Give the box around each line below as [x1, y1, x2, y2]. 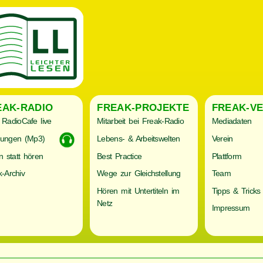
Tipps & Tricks [211, 186, 261, 195]
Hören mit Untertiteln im [97, 186, 180, 195]
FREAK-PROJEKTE [97, 102, 189, 113]
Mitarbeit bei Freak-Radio [97, 116, 184, 126]
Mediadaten [211, 116, 252, 126]
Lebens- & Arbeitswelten [97, 133, 180, 143]
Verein [211, 133, 233, 143]
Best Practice [97, 151, 142, 161]
